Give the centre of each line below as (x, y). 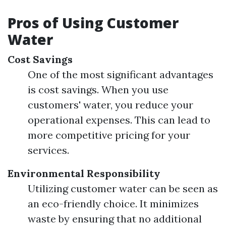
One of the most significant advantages (121, 74)
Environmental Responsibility (84, 173)
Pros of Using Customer (93, 23)
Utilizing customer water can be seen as (123, 188)
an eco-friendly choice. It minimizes (113, 204)
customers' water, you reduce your (110, 105)
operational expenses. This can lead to (119, 120)
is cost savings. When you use (98, 90)
